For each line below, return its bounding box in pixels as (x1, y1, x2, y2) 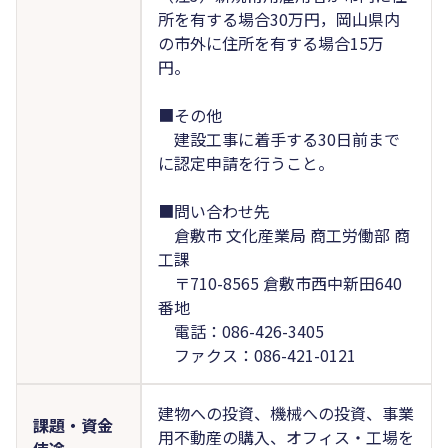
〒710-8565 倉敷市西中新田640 (157, 270, 402, 295)
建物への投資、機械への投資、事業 (157, 400, 414, 425)
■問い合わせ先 (157, 198, 270, 223)
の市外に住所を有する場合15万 (157, 30, 384, 55)
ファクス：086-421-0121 (157, 342, 356, 367)
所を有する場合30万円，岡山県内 (157, 6, 400, 31)
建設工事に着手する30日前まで (157, 126, 400, 151)
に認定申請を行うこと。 (157, 150, 334, 175)
